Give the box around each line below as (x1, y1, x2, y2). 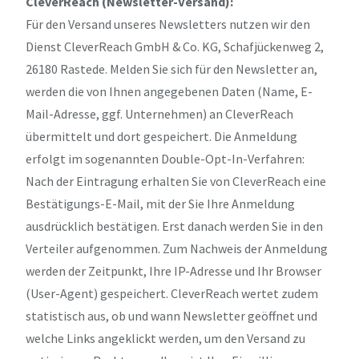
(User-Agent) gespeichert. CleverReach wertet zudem (26, 284, 318, 301)
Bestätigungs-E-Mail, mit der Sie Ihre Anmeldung (26, 195, 295, 212)
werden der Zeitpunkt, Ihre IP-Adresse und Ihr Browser (26, 262, 321, 279)
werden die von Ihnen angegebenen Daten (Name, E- (26, 83, 313, 99)
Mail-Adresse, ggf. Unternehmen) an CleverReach (26, 105, 293, 122)
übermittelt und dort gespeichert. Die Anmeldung (26, 127, 297, 144)
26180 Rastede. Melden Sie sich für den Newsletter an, (26, 60, 317, 77)
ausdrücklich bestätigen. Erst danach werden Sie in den (26, 217, 323, 234)
